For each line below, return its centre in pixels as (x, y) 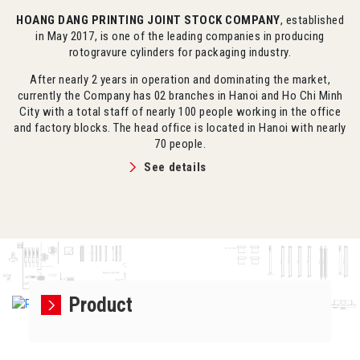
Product (100, 305)
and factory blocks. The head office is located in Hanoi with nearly (180, 127)
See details (175, 167)
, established (312, 20)
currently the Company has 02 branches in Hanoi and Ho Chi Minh (180, 95)
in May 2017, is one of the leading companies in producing (180, 36)
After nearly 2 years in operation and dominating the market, (180, 79)
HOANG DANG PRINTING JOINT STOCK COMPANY (148, 20)
